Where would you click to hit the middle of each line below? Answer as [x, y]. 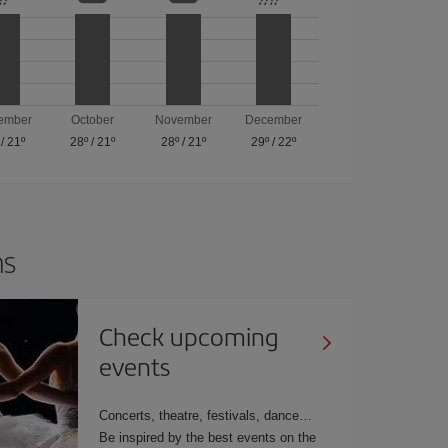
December [274, 119]
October [93, 119]
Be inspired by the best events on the [208, 437]
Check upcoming [189, 335]
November [183, 119]
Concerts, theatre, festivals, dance [206, 415]
